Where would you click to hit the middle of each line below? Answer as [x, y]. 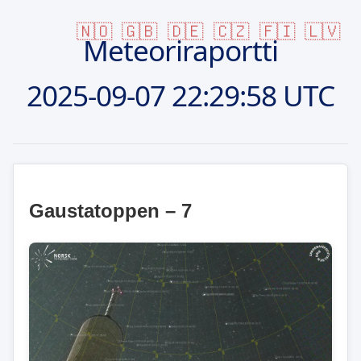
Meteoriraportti [180, 50]
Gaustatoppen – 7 [111, 210]
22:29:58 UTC [250, 95]
